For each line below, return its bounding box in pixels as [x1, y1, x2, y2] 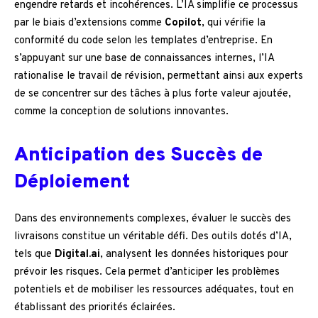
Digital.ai [55, 248, 100, 262]
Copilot [165, 16, 202, 31]
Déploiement [14, 170, 130, 195]
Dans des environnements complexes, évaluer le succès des [14, 212, 291, 226]
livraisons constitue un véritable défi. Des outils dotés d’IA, [14, 230, 292, 244]
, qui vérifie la [202, 16, 265, 31]
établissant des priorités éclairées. [14, 301, 175, 315]
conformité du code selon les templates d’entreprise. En [14, 34, 273, 48]
